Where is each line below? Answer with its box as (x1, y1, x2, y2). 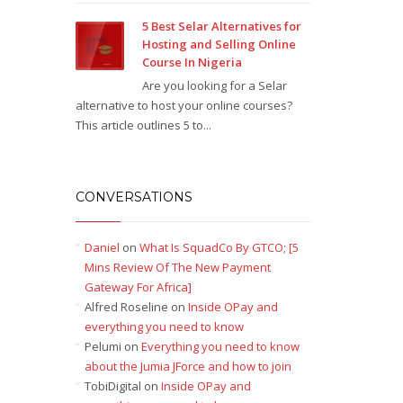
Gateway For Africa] (84, 279, 192, 295)
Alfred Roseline (84, 299, 168, 315)
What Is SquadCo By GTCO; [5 (139, 239, 299, 255)
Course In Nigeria (141, 54, 242, 70)
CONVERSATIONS (75, 189, 193, 205)
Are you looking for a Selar (141, 77, 287, 94)
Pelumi (84, 338, 121, 354)
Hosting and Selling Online (141, 36, 296, 52)
